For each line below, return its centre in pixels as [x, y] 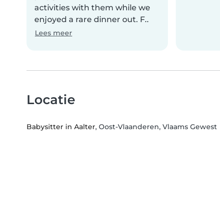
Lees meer [54, 33]
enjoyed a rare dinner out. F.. [92, 20]
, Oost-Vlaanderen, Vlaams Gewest [156, 127]
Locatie [51, 100]
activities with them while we [92, 8]
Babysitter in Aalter [61, 127]
